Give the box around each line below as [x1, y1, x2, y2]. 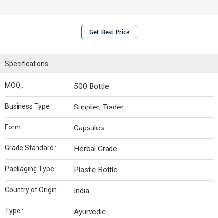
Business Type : [5, 102, 53, 110]
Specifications [5, 60, 48, 68]
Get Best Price [89, 28, 129, 36]
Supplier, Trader [74, 103, 124, 111]
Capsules [74, 124, 104, 132]
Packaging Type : [5, 165, 57, 173]
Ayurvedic [74, 207, 106, 216]
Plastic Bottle [74, 165, 118, 174]
